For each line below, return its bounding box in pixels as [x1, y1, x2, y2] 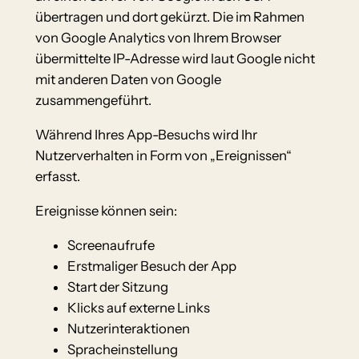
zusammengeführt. [34, 92, 151, 109]
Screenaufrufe [67, 236, 155, 253]
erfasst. [34, 168, 80, 185]
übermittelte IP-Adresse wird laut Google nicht [34, 50, 315, 67]
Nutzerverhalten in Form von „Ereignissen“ [34, 147, 292, 164]
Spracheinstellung [67, 341, 178, 357]
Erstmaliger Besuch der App [67, 257, 236, 274]
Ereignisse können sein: [34, 203, 177, 220]
